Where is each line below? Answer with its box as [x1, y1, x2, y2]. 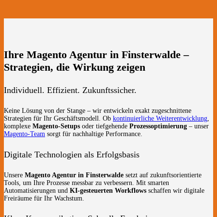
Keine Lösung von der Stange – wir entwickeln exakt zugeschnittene [4, 107, 191, 114]
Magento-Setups [32, 122, 80, 130]
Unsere [4, 171, 25, 179]
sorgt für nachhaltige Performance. [45, 130, 142, 138]
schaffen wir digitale [146, 186, 204, 194]
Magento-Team [4, 130, 45, 138]
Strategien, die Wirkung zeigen [4, 61, 145, 73]
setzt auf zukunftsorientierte [124, 171, 201, 179]
